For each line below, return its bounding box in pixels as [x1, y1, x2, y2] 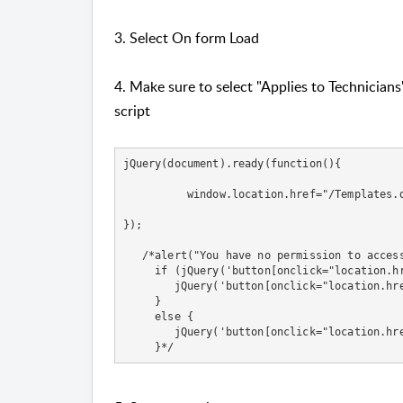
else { [122, 309, 194, 323]
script [114, 101, 154, 121]
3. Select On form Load [114, 28, 263, 49]
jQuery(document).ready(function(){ [122, 157, 342, 170]
